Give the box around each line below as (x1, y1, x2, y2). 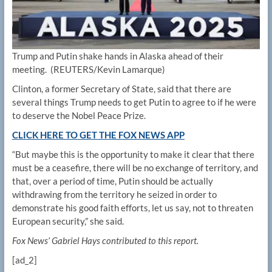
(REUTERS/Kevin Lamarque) (50, 63, 165, 75)
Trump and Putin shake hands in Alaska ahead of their (12, 50, 223, 61)
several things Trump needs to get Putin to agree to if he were (12, 96, 256, 107)
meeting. (12, 63, 49, 75)
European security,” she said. (12, 215, 124, 226)
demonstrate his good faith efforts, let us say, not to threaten (12, 202, 253, 213)
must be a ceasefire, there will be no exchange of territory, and (12, 161, 258, 173)
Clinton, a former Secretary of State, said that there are (12, 83, 231, 94)
